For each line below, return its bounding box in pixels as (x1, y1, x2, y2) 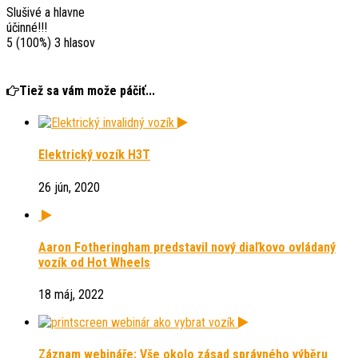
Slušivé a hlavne (6, 5, 85, 21)
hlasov (61, 35, 95, 51)
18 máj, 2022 (38, 287, 104, 303)
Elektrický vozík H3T (38, 147, 150, 163)
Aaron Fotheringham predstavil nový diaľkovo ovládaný (38, 239, 336, 255)
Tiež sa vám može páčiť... (19, 82, 155, 98)
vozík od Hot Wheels (38, 254, 150, 270)
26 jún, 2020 (38, 179, 100, 195)
